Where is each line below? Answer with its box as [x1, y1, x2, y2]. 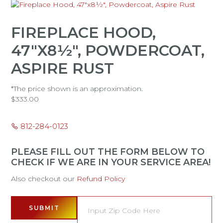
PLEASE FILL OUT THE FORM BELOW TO [11, 146, 205, 157]
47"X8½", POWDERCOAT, [11, 41, 205, 60]
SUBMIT [28, 204, 60, 212]
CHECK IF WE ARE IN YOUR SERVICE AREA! [11, 157, 211, 168]
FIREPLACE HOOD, [11, 23, 156, 42]
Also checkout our [11, 174, 77, 183]
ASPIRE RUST [11, 59, 114, 78]
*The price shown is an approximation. [11, 84, 143, 93]
